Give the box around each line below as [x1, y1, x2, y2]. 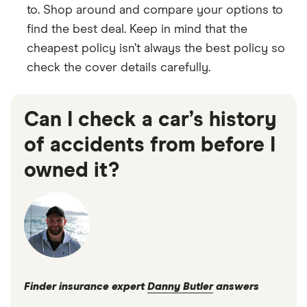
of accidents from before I [24, 134, 275, 156]
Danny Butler [147, 282, 213, 293]
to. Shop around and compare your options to [27, 3, 283, 16]
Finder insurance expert [24, 282, 147, 293]
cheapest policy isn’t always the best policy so [27, 42, 285, 55]
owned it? [24, 160, 119, 181]
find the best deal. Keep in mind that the [27, 23, 247, 36]
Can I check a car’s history [24, 109, 276, 130]
